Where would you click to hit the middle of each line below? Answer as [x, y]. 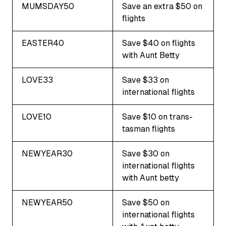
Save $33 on [146, 80]
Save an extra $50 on [162, 6]
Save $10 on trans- [157, 117]
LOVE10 [37, 117]
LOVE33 [37, 80]
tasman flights [149, 129]
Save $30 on [146, 153]
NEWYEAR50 [47, 202]
